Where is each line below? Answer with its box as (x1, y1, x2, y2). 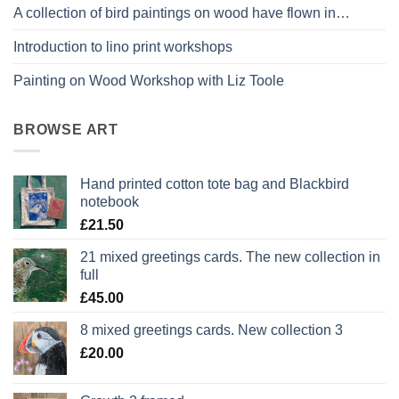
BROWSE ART (13, 121, 118, 137)
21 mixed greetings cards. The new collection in (80, 249, 380, 265)
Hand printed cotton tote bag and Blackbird (80, 176, 349, 192)
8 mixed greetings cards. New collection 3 (80, 322, 343, 338)
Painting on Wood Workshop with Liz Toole (13, 72, 284, 88)
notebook (80, 194, 139, 210)
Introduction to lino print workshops (13, 38, 232, 54)
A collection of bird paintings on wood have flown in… (13, 4, 350, 20)
